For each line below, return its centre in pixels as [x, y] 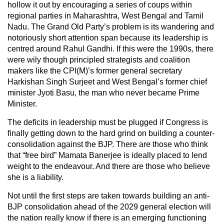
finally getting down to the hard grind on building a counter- [111, 133]
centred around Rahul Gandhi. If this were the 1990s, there [110, 48]
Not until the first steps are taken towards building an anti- [108, 195]
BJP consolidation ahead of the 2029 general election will [109, 206]
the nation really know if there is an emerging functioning [107, 217]
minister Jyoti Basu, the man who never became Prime [103, 92]
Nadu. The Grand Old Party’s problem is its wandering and [111, 26]
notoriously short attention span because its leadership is [108, 37]
